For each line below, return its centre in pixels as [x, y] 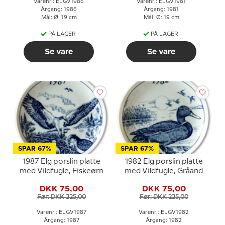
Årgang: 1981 [161, 9]
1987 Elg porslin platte [61, 161]
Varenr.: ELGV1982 [164, 212]
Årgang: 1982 [164, 220]
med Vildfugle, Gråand [164, 171]
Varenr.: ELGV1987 [61, 212]
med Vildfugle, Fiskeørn [61, 171]
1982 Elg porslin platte [164, 161]
